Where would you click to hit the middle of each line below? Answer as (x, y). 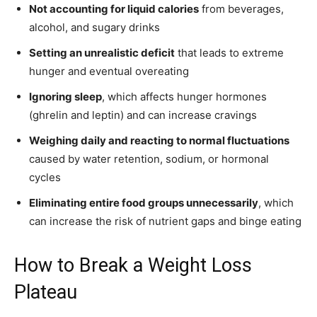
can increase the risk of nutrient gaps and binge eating (165, 221)
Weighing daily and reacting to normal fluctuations (159, 141)
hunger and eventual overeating (109, 71)
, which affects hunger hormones (184, 97)
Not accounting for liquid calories (114, 9)
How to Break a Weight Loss (133, 266)
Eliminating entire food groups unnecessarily (144, 203)
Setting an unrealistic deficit (102, 53)
